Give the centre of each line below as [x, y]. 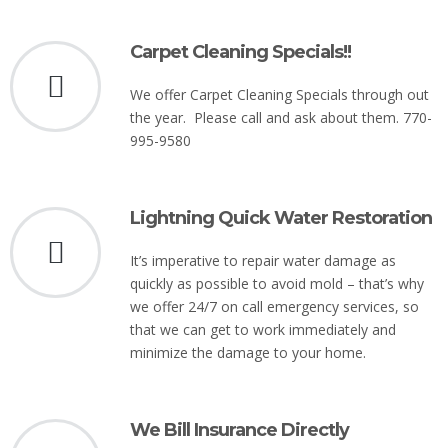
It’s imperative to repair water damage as [263, 260]
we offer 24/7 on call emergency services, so [274, 306]
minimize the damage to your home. [248, 352]
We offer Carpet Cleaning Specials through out [279, 94]
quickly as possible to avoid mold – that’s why [277, 283]
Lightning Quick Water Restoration [281, 218]
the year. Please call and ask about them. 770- [281, 117]
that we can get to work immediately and [263, 329]
